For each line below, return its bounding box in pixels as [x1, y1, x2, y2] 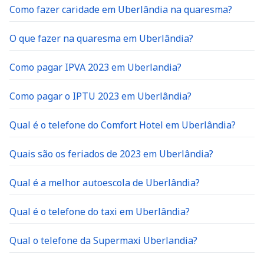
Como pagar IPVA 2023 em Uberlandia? [9, 61, 181, 74]
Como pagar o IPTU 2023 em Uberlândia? [9, 90, 192, 103]
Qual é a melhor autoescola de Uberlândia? [9, 176, 200, 189]
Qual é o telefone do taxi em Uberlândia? [9, 205, 190, 218]
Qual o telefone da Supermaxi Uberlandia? [9, 234, 197, 247]
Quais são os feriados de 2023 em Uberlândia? [9, 147, 213, 160]
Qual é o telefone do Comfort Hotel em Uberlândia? [9, 118, 236, 131]
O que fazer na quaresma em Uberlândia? [9, 32, 193, 45]
